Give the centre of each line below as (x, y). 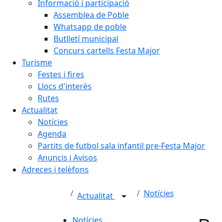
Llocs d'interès (65, 86)
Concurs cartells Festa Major (107, 50)
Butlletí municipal (86, 38)
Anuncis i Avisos (67, 157)
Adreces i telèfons (55, 169)
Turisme (37, 62)
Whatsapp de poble (90, 27)
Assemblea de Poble (91, 15)
